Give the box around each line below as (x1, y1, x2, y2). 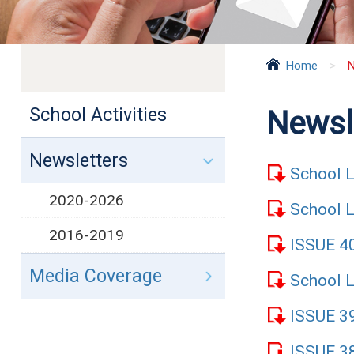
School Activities (28, 104, 167, 126)
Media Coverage (28, 265, 162, 288)
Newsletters (28, 150, 128, 172)
